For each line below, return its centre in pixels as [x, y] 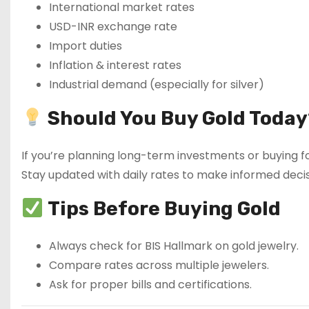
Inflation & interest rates [115, 65]
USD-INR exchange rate [113, 26]
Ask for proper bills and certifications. [150, 284]
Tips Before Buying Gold [164, 208]
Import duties [86, 46]
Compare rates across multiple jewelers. [159, 265]
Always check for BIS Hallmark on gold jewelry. [174, 246]
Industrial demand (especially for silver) [157, 84]
